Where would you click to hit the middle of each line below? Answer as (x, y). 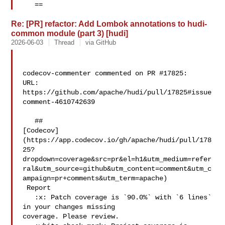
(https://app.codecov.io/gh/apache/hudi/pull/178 (117, 140)
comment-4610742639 (59, 102)
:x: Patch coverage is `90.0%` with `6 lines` (29, 197)
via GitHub (101, 42)
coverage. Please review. (71, 216)
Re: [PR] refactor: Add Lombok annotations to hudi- (109, 24)
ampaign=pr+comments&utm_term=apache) (95, 178)
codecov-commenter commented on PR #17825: (105, 73)
